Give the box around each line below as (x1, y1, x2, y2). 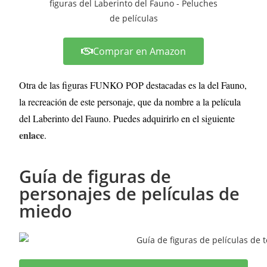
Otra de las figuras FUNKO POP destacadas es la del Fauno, (19, 78, 247, 91)
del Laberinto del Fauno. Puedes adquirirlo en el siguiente (19, 111, 235, 125)
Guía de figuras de (19, 164, 172, 188)
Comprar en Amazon (93, 44, 186, 58)
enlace (19, 128, 45, 142)
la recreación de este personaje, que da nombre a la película (19, 95, 241, 108)
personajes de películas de (19, 181, 240, 205)
